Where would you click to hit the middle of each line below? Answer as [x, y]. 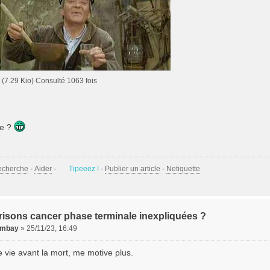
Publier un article [133, 169]
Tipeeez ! [84, 169]
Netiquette [183, 169]
